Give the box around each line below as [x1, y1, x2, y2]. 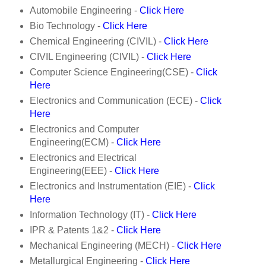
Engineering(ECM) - [29, 137, 116, 147]
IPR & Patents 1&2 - [29, 224, 116, 235]
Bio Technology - [29, 21, 103, 31]
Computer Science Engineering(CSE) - [29, 67, 196, 78]
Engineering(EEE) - [29, 165, 112, 176]
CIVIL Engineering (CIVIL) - [29, 52, 147, 62]
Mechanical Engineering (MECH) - [29, 240, 177, 251]
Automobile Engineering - [29, 5, 140, 16]
